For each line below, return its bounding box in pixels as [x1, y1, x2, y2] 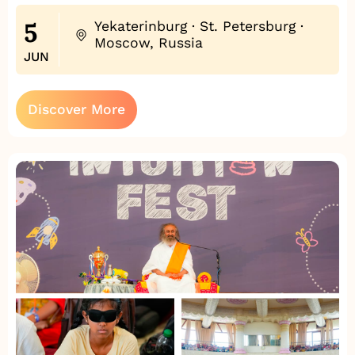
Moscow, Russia [94, 35, 203, 52]
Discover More [28, 101, 125, 118]
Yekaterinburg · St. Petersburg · [94, 18, 303, 35]
